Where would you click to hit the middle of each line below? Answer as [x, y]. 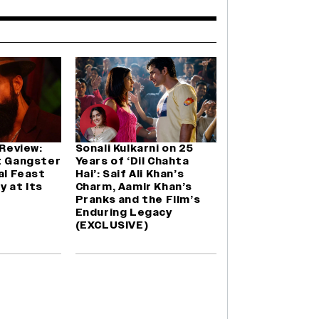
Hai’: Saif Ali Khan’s [130, 174]
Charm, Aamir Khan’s [134, 187]
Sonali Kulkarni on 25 [134, 149]
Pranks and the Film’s [138, 200]
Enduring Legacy [124, 213]
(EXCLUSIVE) [112, 226]
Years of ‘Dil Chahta [132, 162]
